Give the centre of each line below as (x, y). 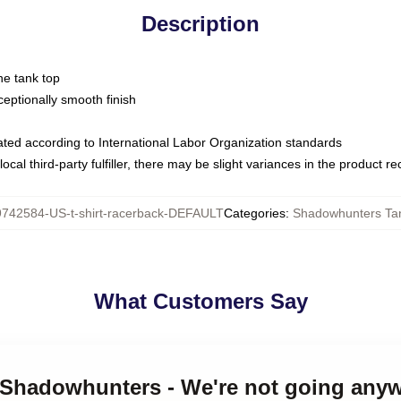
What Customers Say (200, 301)
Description (200, 24)
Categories (255, 213)
